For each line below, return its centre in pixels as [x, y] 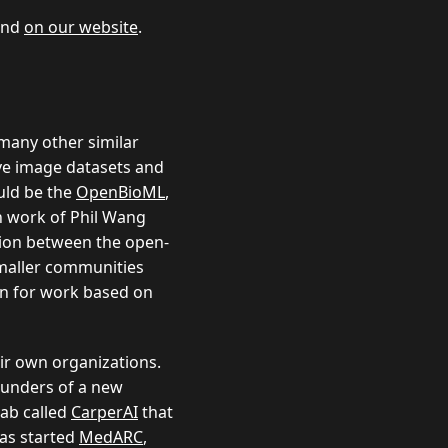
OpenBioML [120, 191]
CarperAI [104, 411]
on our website [81, 26]
